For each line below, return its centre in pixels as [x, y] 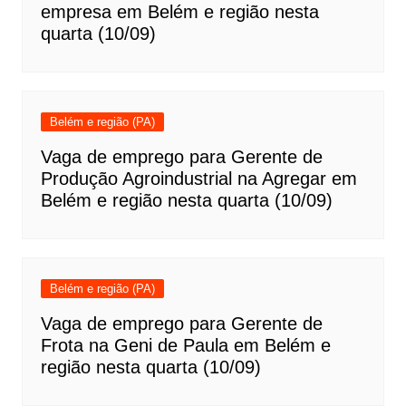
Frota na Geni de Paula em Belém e [185, 346]
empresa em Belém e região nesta [179, 12]
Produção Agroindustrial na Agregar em [198, 179]
